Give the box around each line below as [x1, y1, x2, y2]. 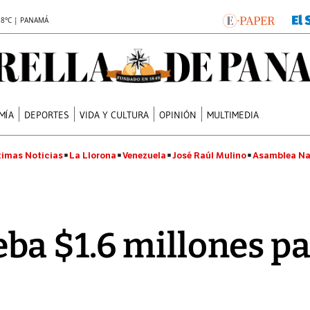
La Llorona [69, 149, 116, 161]
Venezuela [122, 149, 166, 161]
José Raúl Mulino [172, 149, 246, 161]
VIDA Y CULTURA [80, 108, 149, 121]
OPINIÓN [159, 108, 197, 121]
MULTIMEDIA [207, 108, 259, 121]
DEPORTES [24, 108, 70, 121]
